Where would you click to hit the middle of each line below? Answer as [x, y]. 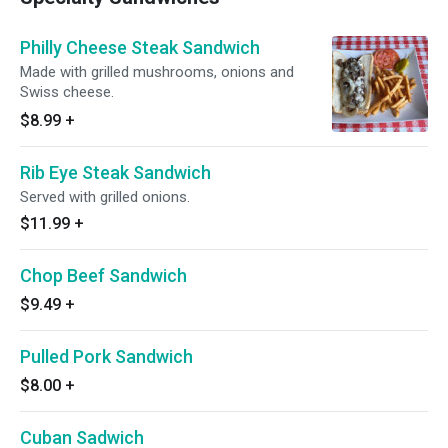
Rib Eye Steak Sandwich [115, 172]
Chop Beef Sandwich [103, 275]
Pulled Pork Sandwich [106, 356]
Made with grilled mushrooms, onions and [157, 72]
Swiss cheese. [67, 92]
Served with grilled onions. [105, 197]
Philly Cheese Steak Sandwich [140, 47]
